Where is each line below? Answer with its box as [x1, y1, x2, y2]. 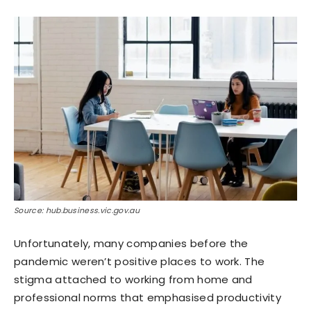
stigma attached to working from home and [14, 272, 253, 287]
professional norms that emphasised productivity [14, 290, 282, 305]
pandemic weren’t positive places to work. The [14, 254, 265, 269]
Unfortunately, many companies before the [14, 236, 249, 251]
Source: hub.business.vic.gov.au [14, 205, 140, 217]
